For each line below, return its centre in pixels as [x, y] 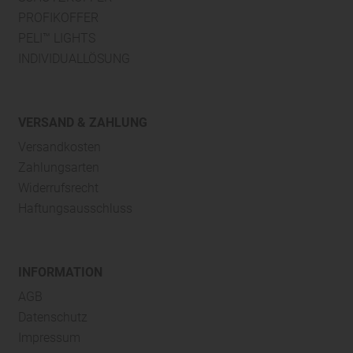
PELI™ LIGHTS [56, 38]
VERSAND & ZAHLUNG [82, 122]
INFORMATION [60, 272]
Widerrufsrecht [58, 188]
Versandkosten [59, 147]
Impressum [49, 337]
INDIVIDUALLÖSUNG [74, 58]
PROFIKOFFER [58, 17]
